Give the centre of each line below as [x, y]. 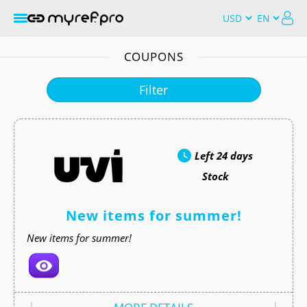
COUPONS [153, 57]
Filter [153, 90]
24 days [235, 156]
